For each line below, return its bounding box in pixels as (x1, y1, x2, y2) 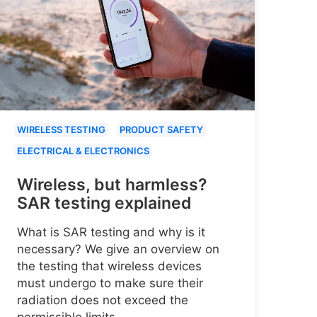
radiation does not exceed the (17, 293, 188, 308)
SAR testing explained (17, 193, 192, 214)
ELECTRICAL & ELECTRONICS (17, 145, 149, 157)
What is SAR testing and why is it (17, 225, 205, 240)
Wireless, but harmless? (17, 175, 207, 195)
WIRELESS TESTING (17, 124, 105, 136)
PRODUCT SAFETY (120, 124, 203, 136)
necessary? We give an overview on (17, 242, 219, 257)
